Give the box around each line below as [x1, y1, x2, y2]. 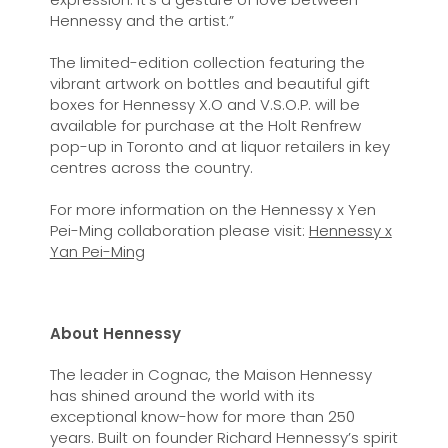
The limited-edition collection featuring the [49, 52, 365, 73]
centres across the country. [49, 157, 253, 178]
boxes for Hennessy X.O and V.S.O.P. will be [49, 94, 360, 115]
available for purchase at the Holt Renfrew [49, 115, 361, 136]
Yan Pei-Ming [49, 241, 145, 262]
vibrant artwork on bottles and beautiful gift [49, 73, 370, 94]
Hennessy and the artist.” [49, 10, 234, 31]
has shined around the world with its [49, 385, 315, 406]
